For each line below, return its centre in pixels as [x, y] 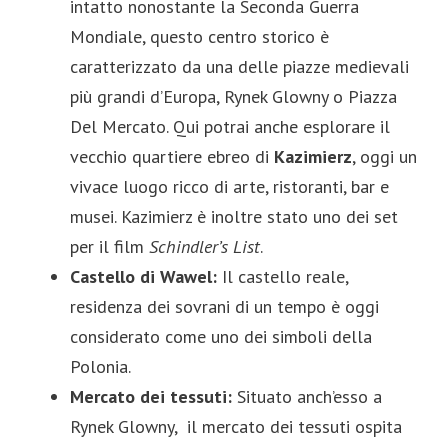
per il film [109, 246]
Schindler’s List [204, 246]
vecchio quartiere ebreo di [172, 156]
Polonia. [100, 366]
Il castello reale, [282, 276]
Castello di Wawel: [143, 276]
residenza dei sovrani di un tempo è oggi [224, 306]
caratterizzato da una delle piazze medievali [239, 66]
